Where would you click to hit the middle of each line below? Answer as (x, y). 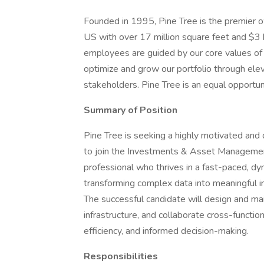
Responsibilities (121, 256)
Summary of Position (131, 110)
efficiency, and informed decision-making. (166, 231)
